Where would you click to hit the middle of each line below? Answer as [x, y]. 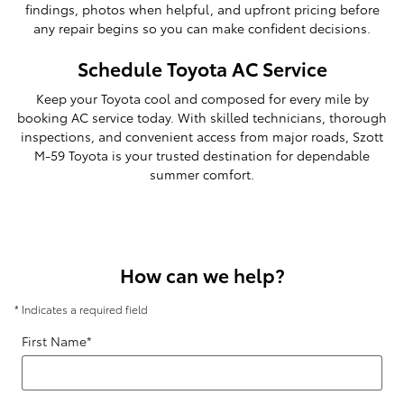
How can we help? [202, 275]
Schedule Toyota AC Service [202, 68]
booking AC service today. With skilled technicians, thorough [202, 117]
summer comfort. [202, 174]
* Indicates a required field [81, 309]
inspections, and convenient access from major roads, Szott [202, 136]
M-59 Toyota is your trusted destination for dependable [202, 155]
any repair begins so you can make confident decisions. [202, 28]
